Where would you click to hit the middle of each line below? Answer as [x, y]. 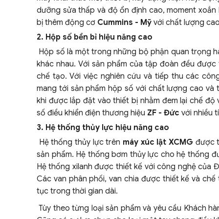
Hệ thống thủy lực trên [80, 142]
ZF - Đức [163, 113]
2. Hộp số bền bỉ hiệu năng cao [95, 37]
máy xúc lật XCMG [158, 142]
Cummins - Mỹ [124, 22]
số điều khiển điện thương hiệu [92, 113]
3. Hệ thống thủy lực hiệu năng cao [103, 128]
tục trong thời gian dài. [77, 191]
